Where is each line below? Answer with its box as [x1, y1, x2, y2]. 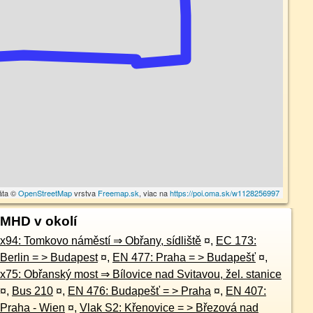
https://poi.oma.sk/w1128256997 [170, 187, 280, 198]
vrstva [72, 187, 99, 198]
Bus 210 [11, 285, 53, 297]
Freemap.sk [98, 187, 140, 198]
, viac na [139, 187, 170, 198]
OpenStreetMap [18, 187, 73, 198]
